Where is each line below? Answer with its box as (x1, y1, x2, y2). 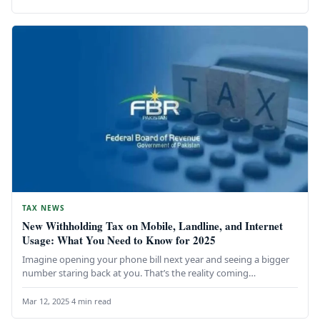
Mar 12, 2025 (22, 296, 69, 307)
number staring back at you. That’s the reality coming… (22, 266, 256, 280)
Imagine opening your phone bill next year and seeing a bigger (22, 253, 289, 266)
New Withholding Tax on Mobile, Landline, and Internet (22, 218, 283, 234)
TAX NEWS (22, 203, 65, 214)
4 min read (71, 296, 111, 307)
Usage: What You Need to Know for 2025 (22, 232, 216, 249)
